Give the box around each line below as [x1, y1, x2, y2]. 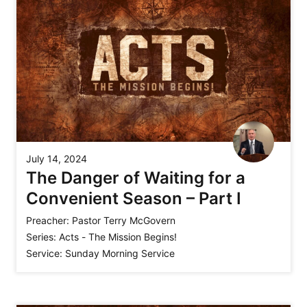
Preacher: [26, 214, 69, 226]
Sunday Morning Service [65, 247, 175, 259]
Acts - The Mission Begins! [59, 230, 177, 243]
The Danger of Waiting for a [26, 167, 245, 188]
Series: [26, 230, 56, 243]
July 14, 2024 [26, 152, 87, 164]
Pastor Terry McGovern [72, 214, 175, 226]
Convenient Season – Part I [26, 188, 241, 208]
